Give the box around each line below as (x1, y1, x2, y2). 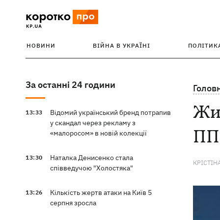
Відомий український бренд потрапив (50, 108, 171, 117)
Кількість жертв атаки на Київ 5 (50, 188, 152, 197)
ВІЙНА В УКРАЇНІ (93, 42, 151, 49)
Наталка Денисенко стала (50, 153, 133, 162)
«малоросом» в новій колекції (50, 129, 147, 137)
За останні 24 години (26, 79, 115, 90)
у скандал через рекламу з (50, 118, 136, 127)
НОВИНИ (27, 42, 55, 49)
